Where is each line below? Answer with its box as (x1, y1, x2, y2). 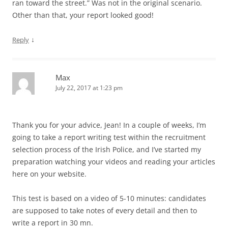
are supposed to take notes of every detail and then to (12, 206, 197, 215)
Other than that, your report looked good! (12, 10, 154, 20)
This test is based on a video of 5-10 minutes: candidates (12, 193, 206, 203)
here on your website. (12, 169, 87, 179)
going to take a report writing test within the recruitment (12, 132, 206, 142)
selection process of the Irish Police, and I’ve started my (12, 145, 201, 154)
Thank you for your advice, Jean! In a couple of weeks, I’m (12, 120, 206, 130)
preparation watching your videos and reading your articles (12, 157, 215, 166)
